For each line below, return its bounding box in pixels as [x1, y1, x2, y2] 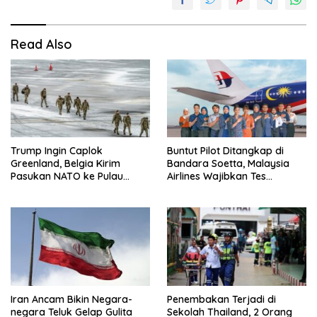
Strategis [11, 183, 53, 196]
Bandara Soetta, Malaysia [167, 157, 289, 171]
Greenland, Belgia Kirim [11, 157, 120, 171]
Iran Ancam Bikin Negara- [11, 292, 132, 306]
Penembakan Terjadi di [167, 292, 276, 306]
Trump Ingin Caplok [11, 144, 103, 158]
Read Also [11, 36, 72, 52]
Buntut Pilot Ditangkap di [167, 144, 284, 158]
